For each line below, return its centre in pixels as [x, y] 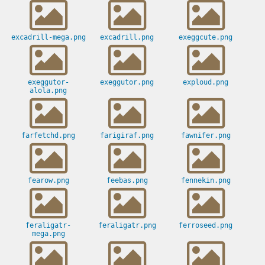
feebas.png [127, 181]
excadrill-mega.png [48, 38]
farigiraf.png [127, 136]
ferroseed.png [206, 226]
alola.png [48, 91]
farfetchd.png [48, 136]
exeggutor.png [127, 83]
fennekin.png [206, 181]
